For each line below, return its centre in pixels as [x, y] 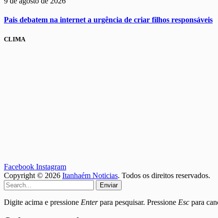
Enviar [109, 185]
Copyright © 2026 [33, 175]
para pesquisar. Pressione [138, 202]
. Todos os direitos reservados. [164, 175]
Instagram [51, 166]
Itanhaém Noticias [90, 175]
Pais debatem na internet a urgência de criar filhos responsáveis [108, 20]
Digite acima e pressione [42, 202]
